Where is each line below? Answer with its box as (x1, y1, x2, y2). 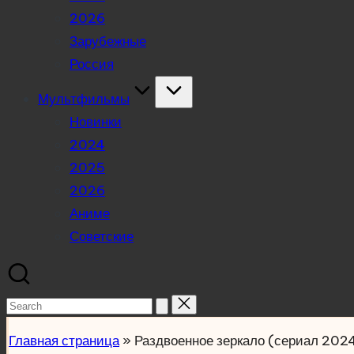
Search (6, 296, 51, 313)
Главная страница (9, 332, 119, 349)
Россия (70, 55, 114, 73)
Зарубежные (70, 32, 146, 50)
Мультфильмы (38, 90, 130, 107)
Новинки (70, 113, 122, 130)
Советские (70, 228, 134, 245)
